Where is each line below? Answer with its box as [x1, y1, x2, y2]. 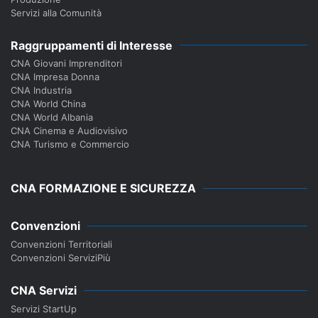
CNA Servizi [11, 283, 77, 298]
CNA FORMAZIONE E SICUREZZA [11, 181, 196, 196]
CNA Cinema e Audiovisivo [11, 125, 128, 137]
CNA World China [11, 98, 86, 110]
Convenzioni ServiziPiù [11, 252, 111, 264]
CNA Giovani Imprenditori [11, 57, 122, 70]
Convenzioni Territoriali [11, 238, 112, 251]
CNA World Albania [11, 111, 93, 124]
